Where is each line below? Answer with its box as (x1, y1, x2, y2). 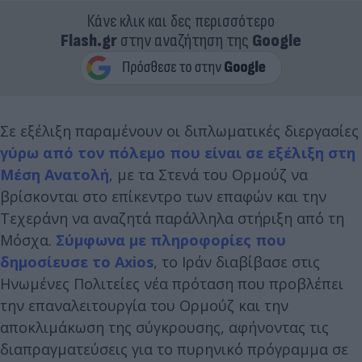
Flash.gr (61, 29, 117, 52)
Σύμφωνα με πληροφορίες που (56, 229, 286, 250)
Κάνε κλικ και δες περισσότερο (87, 10, 275, 32)
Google (252, 29, 301, 52)
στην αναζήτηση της (117, 29, 252, 52)
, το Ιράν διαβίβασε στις (154, 251, 320, 271)
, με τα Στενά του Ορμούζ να (109, 164, 308, 184)
